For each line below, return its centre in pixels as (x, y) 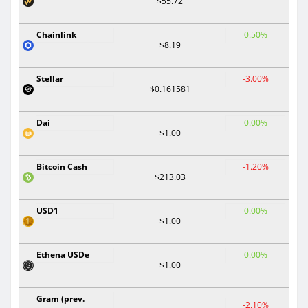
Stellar (50, 78)
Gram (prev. (60, 298)
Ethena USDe (63, 254)
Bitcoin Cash (62, 166)
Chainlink (56, 34)
